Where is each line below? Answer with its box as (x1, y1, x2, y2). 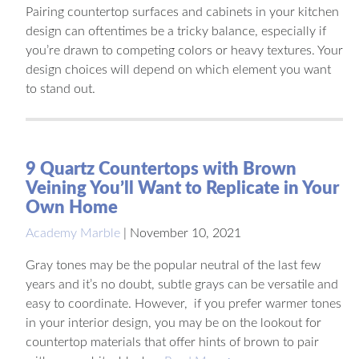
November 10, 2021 (130, 226, 241, 240)
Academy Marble (26, 226, 120, 240)
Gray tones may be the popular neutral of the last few (26, 258, 321, 272)
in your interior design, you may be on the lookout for (26, 316, 321, 329)
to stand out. (26, 82, 95, 95)
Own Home (26, 198, 118, 216)
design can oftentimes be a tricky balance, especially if (26, 24, 326, 38)
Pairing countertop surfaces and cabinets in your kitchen (26, 5, 339, 18)
